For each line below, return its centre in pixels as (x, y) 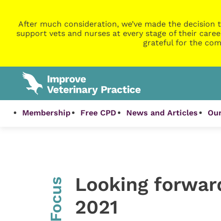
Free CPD (99, 113)
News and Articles (162, 113)
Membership (47, 113)
